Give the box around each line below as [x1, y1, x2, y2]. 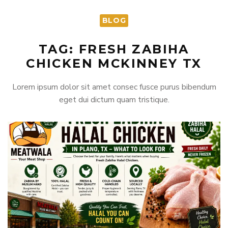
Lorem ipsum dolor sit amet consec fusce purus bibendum [12, 81, 216, 93]
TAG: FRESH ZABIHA [39, 42, 189, 57]
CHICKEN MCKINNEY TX [26, 56, 202, 71]
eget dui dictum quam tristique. [59, 94, 169, 106]
